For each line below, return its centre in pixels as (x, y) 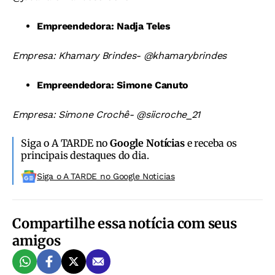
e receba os (211, 143)
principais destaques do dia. (85, 156)
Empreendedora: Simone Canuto (113, 85)
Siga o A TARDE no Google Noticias (106, 176)
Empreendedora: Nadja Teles (104, 26)
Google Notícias (147, 143)
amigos (37, 241)
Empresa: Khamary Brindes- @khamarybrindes (119, 56)
